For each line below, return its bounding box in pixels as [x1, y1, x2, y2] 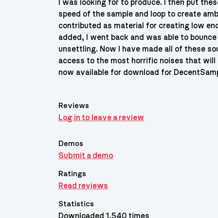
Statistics [58, 200, 94, 208]
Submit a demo [58, 152, 114, 160]
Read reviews [58, 182, 109, 190]
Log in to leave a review [58, 114, 145, 122]
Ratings [58, 170, 87, 178]
